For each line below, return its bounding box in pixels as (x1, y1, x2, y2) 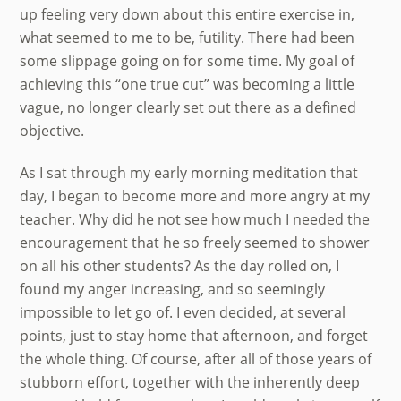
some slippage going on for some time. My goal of (20, 51, 355, 72)
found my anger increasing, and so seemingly (20, 278, 326, 299)
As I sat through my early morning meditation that (20, 162, 359, 183)
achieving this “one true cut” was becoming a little (20, 74, 355, 95)
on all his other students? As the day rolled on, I (20, 255, 340, 276)
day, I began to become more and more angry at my (20, 185, 371, 206)
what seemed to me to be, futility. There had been (20, 28, 355, 48)
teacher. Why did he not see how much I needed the (20, 209, 371, 229)
